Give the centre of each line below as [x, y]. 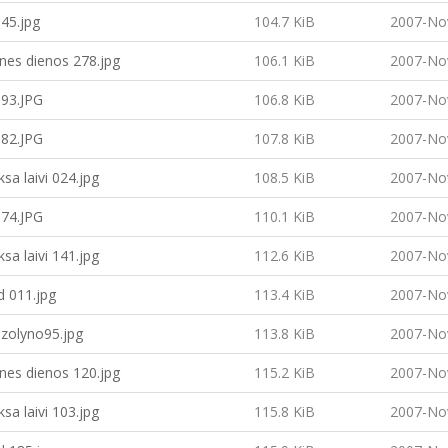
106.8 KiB [284, 99]
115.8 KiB [284, 411]
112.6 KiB [284, 255]
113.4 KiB [284, 294]
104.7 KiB [284, 21]
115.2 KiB [284, 372]
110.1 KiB [284, 216]
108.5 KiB [284, 177]
